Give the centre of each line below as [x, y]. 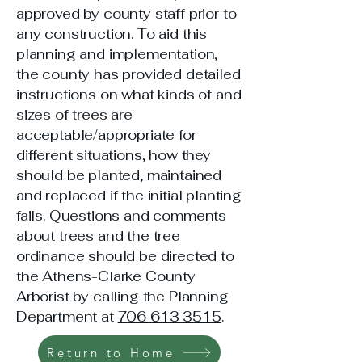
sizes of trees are [74, 115]
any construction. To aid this [112, 34]
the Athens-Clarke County [106, 276]
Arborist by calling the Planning [122, 297]
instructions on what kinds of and [129, 95]
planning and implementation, [117, 54]
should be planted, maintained [119, 175]
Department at [67, 317]
